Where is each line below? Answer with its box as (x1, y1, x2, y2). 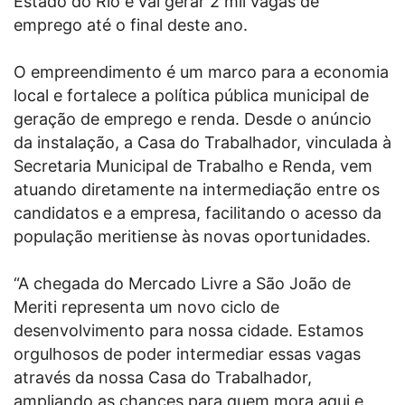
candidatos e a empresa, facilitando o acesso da (14, 203, 381, 223)
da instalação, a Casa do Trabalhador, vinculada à (14, 133, 391, 153)
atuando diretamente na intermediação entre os (14, 180, 380, 200)
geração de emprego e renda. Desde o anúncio (14, 109, 372, 129)
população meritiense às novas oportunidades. (14, 227, 371, 247)
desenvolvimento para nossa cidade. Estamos (14, 321, 363, 341)
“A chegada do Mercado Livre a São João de (14, 274, 351, 294)
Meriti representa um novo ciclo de (14, 297, 279, 317)
